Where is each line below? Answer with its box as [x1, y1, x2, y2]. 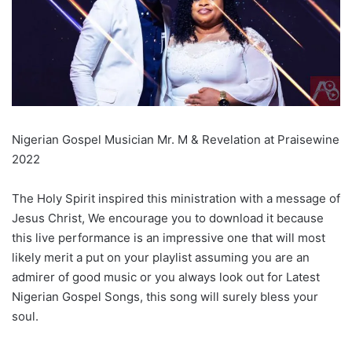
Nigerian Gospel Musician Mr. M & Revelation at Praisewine [12, 132, 339, 148]
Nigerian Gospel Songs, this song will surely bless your [12, 289, 318, 305]
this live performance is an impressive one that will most [12, 230, 325, 246]
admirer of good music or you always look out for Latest [12, 269, 320, 285]
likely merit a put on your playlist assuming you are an [12, 250, 310, 266]
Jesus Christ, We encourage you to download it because [12, 211, 324, 226]
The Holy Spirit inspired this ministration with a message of [12, 191, 340, 207]
